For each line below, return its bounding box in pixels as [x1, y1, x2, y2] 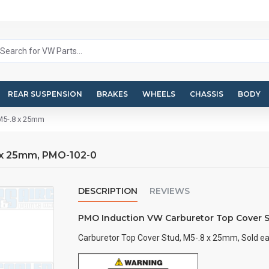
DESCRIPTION [77, 186, 138, 196]
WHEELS [142, 89, 175, 98]
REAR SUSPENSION [8, 89, 82, 98]
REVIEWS [149, 186, 190, 196]
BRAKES [97, 89, 128, 98]
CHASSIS [190, 89, 223, 98]
